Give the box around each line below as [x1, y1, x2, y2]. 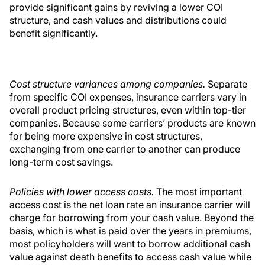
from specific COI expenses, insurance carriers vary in [9, 91, 247, 104]
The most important [156, 186, 242, 198]
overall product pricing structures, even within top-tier [9, 104, 246, 117]
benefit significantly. [9, 27, 98, 40]
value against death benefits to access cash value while [9, 251, 251, 263]
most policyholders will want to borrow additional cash [9, 238, 250, 250]
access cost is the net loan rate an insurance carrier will [9, 199, 250, 211]
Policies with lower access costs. [9, 186, 156, 198]
